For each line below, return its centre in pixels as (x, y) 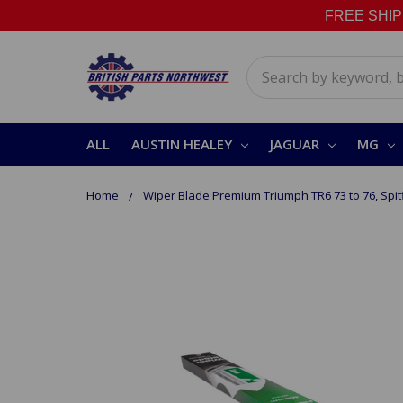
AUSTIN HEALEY (182, 144)
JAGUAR (295, 144)
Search (269, 67)
